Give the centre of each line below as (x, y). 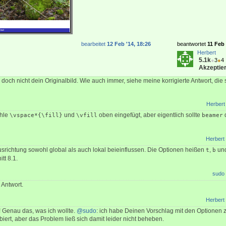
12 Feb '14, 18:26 (129, 44)
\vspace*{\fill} (36, 116)
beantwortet (192, 44)
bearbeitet (94, 44)
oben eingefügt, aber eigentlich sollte (150, 115)
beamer (212, 116)
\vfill (87, 116)
